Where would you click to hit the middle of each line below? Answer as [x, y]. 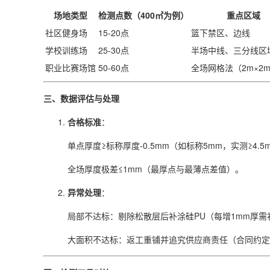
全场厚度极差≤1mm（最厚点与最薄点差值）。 [155, 169]
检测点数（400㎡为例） [143, 15]
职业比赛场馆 [71, 67]
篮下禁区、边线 [221, 33]
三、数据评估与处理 [81, 98]
